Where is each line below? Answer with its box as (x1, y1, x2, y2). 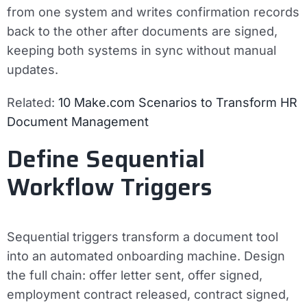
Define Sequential (7, 140, 205, 177)
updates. (7, 62, 58, 77)
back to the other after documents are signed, (7, 23, 278, 38)
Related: (7, 95, 58, 110)
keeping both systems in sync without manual (7, 42, 276, 58)
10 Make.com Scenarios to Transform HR (58, 95, 297, 110)
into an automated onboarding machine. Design (7, 248, 285, 263)
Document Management (7, 114, 149, 129)
